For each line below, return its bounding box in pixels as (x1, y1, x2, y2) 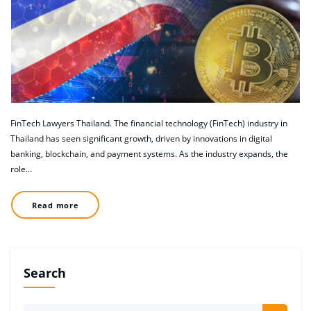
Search (23, 264, 66, 281)
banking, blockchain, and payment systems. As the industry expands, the (10, 148, 288, 160)
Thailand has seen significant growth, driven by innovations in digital (10, 133, 272, 145)
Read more (31, 199, 79, 210)
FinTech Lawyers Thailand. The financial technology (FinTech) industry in (10, 117, 287, 130)
